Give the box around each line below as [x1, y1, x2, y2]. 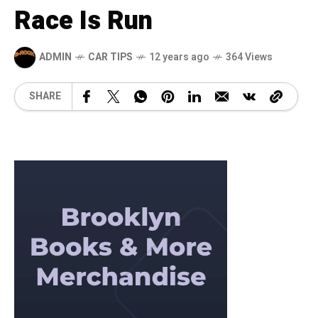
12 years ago [149, 50, 209, 65]
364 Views [226, 50, 273, 65]
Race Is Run [14, 1, 153, 40]
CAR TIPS [88, 50, 133, 65]
